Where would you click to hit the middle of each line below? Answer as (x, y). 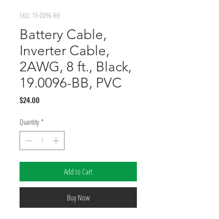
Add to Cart (78, 171)
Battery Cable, (63, 34)
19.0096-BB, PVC (71, 83)
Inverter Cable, (65, 51)
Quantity (29, 122)
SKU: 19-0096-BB (40, 15)
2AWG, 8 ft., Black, (76, 67)
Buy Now (78, 197)
